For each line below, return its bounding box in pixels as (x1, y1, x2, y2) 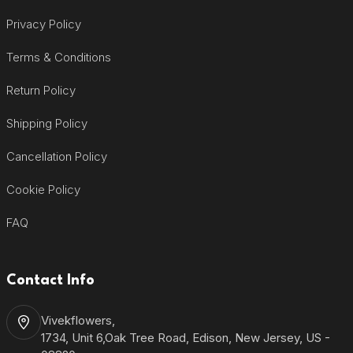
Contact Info (6, 273, 95, 288)
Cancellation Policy (6, 149, 107, 164)
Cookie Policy (6, 182, 80, 197)
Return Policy (6, 83, 76, 98)
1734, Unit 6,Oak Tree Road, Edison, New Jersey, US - (40, 330, 330, 345)
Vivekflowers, (40, 313, 115, 328)
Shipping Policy (6, 116, 87, 131)
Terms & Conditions (6, 50, 111, 65)
